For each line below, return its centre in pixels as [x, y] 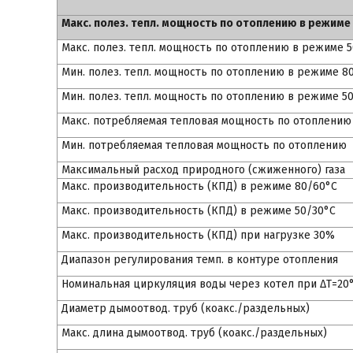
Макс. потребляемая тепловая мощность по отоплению [206, 121]
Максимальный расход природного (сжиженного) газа [203, 170]
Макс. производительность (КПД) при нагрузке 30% [198, 235]
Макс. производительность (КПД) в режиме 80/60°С [199, 186]
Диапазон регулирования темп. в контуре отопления [200, 260]
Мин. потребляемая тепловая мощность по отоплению [204, 145]
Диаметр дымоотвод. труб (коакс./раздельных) [186, 308]
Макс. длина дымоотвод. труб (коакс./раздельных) [194, 333]
